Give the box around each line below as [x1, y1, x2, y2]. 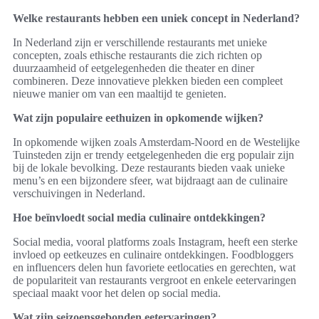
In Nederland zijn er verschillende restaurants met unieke [13, 36, 267, 49]
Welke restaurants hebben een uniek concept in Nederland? [13, 12, 300, 25]
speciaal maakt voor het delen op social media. [13, 287, 221, 300]
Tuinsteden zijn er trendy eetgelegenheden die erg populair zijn [13, 149, 294, 162]
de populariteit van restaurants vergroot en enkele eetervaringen [13, 274, 296, 287]
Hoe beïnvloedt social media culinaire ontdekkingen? [13, 211, 266, 224]
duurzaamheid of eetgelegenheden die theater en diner [13, 62, 254, 75]
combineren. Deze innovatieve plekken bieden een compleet [13, 75, 283, 88]
